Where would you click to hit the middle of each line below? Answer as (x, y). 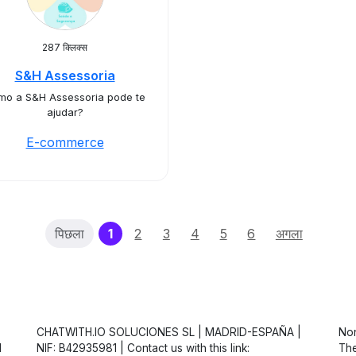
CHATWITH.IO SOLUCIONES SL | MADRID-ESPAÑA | (169, 332)
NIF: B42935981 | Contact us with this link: (143, 348)
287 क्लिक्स (65, 47)
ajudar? (65, 112)
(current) (141, 233)
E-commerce (65, 142)
